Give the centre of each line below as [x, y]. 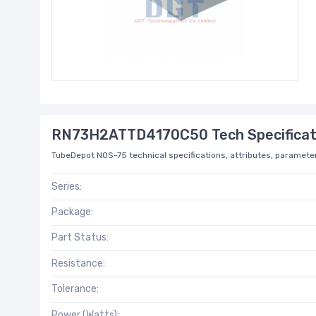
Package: [72, 212]
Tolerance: [75, 289]
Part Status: [80, 238]
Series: [67, 186]
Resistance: [78, 263]
